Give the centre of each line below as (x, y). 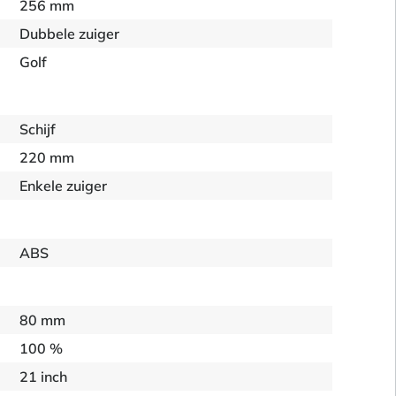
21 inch (44, 377)
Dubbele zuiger (70, 34)
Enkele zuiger (64, 186)
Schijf (38, 129)
